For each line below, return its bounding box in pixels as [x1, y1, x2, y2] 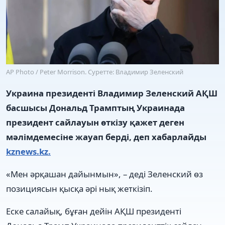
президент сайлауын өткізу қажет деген [6, 116, 184, 128]
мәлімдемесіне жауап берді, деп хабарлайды [6, 131, 206, 143]
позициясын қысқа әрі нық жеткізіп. [6, 182, 153, 194]
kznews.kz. [6, 145, 51, 157]
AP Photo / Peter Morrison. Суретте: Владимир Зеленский [6, 67, 183, 76]
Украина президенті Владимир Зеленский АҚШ [6, 87, 217, 99]
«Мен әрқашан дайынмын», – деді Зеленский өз [6, 168, 203, 180]
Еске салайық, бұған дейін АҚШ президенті [6, 205, 181, 217]
